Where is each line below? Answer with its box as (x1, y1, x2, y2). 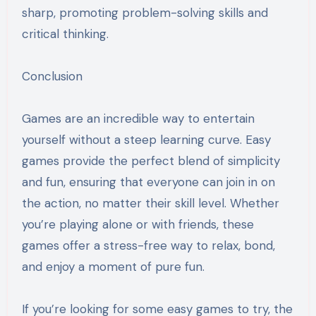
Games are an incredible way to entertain (21, 110, 255, 126)
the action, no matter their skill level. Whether (21, 195, 279, 211)
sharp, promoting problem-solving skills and (21, 4, 268, 20)
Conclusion (21, 68, 83, 84)
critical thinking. (21, 25, 109, 42)
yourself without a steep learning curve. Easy (21, 131, 271, 147)
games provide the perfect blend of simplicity (21, 152, 280, 169)
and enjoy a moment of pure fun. (21, 258, 205, 274)
